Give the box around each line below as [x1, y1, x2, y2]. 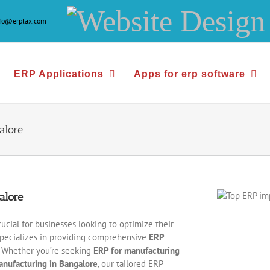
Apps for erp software [134, 68, 245, 79]
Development [66, 94, 228, 128]
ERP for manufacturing [93, 244, 180, 256]
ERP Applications [14, 68, 104, 79]
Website [66, 4, 162, 37]
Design [66, 34, 151, 67]
